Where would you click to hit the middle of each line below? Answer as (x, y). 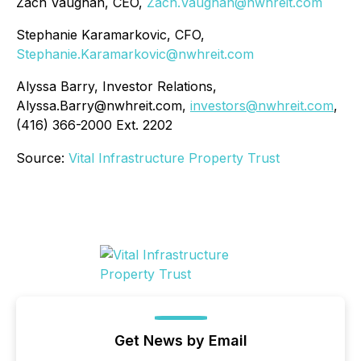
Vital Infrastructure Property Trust (174, 158)
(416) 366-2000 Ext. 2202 (94, 125)
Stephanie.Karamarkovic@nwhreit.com (135, 54)
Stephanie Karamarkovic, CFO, (110, 35)
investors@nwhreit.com (262, 106)
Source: (42, 158)
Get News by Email (180, 340)
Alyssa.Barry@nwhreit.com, (103, 106)
